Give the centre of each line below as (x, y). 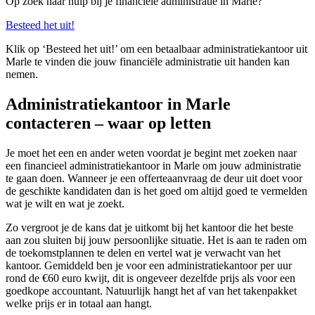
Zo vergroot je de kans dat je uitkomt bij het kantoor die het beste (149, 227)
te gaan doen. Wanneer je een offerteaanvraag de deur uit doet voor (154, 178)
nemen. (22, 74)
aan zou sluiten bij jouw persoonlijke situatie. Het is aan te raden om (156, 240)
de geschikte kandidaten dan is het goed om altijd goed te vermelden (156, 191)
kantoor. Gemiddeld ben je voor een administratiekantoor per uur (149, 265)
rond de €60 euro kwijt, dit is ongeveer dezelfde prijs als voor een (150, 278)
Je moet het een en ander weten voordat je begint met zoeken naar (151, 153)
